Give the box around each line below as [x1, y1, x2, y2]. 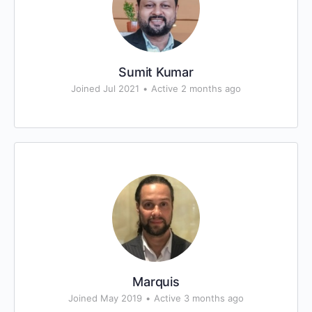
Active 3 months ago [154, 292, 244, 304]
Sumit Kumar [118, 65, 194, 79]
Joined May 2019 [68, 292, 142, 304]
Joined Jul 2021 [71, 83, 139, 94]
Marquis [132, 274, 180, 289]
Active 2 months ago [151, 83, 241, 94]
